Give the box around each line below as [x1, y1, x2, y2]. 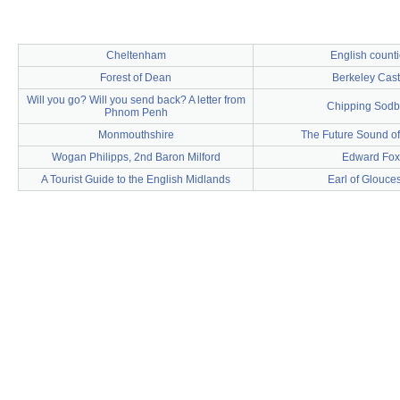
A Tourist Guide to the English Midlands [41, 173, 230, 186]
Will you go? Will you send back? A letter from [26, 94, 246, 106]
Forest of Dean [100, 71, 171, 84]
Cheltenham [105, 49, 166, 62]
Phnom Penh [104, 106, 168, 119]
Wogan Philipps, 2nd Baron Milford [51, 151, 221, 163]
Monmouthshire [97, 129, 174, 141]
